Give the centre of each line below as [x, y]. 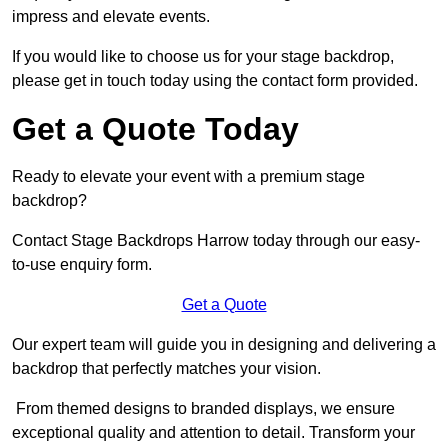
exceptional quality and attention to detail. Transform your [213, 433]
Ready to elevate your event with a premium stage [188, 177]
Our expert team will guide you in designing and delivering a [224, 345]
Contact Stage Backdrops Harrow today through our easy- [216, 241]
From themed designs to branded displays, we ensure [203, 409]
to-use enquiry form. [82, 265]
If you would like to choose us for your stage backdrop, [203, 57]
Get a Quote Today [155, 129]
